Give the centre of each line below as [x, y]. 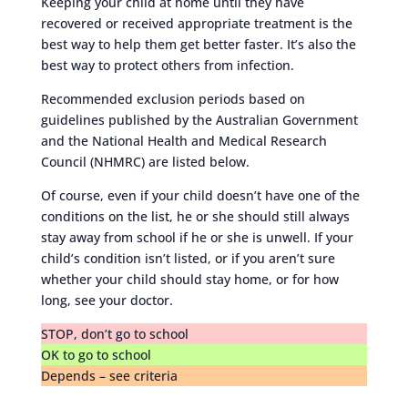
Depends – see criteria [109, 375]
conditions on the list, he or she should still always [195, 216]
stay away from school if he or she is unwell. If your [197, 237]
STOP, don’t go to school [114, 333]
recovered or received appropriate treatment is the [196, 23]
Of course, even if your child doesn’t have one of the [200, 195]
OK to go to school [96, 354]
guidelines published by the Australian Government [199, 119]
